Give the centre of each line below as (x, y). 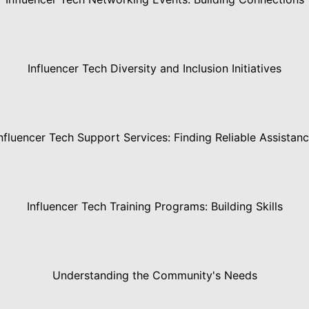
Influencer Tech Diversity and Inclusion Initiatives (154, 69)
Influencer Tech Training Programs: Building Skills (154, 207)
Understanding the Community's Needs (154, 276)
